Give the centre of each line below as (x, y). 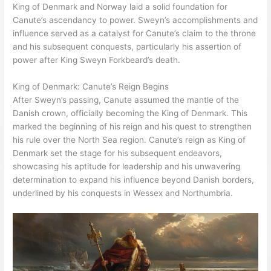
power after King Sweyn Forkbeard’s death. (97, 60)
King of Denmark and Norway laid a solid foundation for (120, 6)
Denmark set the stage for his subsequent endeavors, (118, 153)
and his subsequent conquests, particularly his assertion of (127, 46)
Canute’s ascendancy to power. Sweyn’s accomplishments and (135, 20)
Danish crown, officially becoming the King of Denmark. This (130, 113)
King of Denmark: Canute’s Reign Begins (91, 86)
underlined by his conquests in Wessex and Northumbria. (123, 193)
